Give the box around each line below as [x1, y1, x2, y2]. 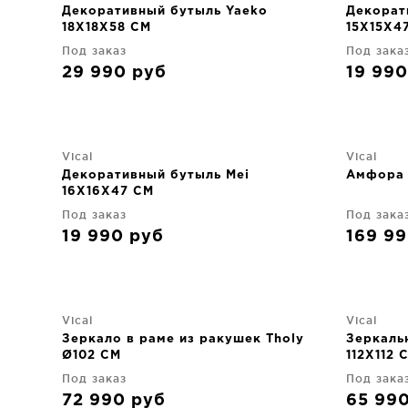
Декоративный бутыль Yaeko [62, 6, 268, 16]
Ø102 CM [62, 351, 121, 361]
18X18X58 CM [62, 23, 151, 33]
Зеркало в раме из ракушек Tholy [62, 334, 304, 344]
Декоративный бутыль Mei [62, 170, 250, 180]
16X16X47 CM [62, 187, 154, 197]
